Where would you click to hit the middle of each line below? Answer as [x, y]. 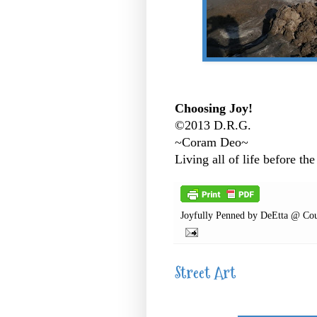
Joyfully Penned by [220, 215]
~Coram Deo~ [212, 142]
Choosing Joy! [214, 108]
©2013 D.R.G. [213, 125]
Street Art [205, 272]
